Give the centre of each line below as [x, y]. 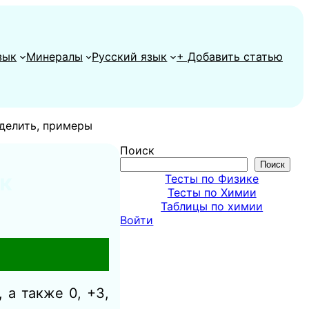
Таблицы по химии [212, 206]
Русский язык [130, 57]
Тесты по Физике [212, 179]
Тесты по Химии [212, 192]
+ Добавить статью [230, 57]
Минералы [54, 57]
